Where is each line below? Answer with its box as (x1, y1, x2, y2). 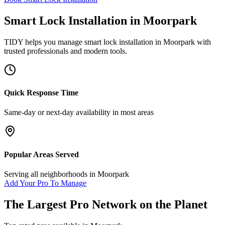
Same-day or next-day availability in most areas (4, 108, 154, 117)
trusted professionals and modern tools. (4, 46, 127, 55)
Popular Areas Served (4, 150, 79, 159)
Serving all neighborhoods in (4, 169, 97, 178)
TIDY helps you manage (4, 37, 84, 46)
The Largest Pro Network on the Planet (4, 197, 207, 211)
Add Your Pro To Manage (4, 178, 86, 187)
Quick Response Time (4, 88, 78, 97)
